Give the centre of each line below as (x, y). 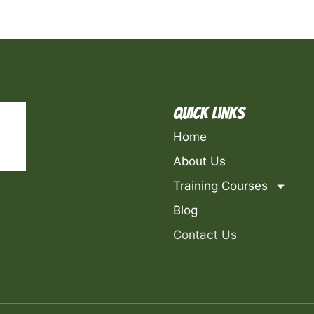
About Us (200, 161)
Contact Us (205, 234)
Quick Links (209, 113)
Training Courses (221, 185)
